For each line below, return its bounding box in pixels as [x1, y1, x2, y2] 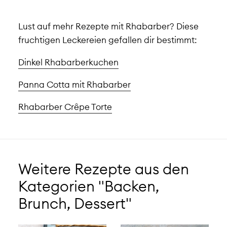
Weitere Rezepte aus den [18, 160, 189, 179]
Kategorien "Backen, [18, 177, 159, 196]
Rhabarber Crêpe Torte [18, 101, 112, 112]
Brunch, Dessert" [18, 194, 132, 213]
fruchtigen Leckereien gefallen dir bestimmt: [18, 34, 197, 46]
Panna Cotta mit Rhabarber [18, 79, 131, 90]
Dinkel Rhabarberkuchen [18, 57, 119, 68]
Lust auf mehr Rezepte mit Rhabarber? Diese [18, 21, 199, 32]
